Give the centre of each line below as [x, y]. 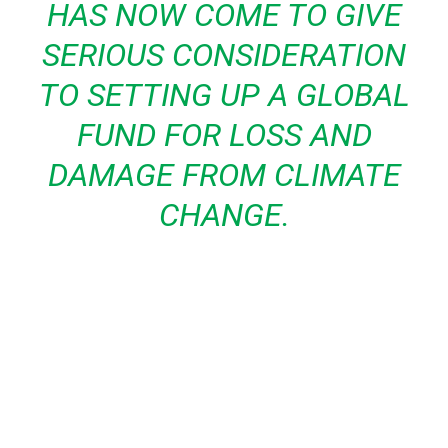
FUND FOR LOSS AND [224, 134]
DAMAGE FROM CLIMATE [224, 174]
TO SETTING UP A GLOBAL [224, 94]
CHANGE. [224, 214]
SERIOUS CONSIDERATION [224, 54]
